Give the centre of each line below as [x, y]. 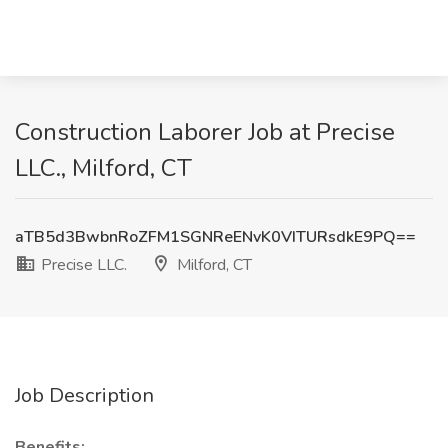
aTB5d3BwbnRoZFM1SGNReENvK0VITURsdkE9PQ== [215, 237]
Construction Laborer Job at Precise [205, 132]
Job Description [84, 395]
